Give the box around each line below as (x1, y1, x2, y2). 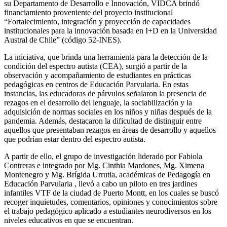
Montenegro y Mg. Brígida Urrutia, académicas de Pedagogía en (4, 170, 210, 179)
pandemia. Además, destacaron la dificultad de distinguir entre (4, 116, 202, 125)
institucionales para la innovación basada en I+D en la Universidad (4, 26, 217, 35)
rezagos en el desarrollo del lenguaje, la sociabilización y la (4, 98, 192, 107)
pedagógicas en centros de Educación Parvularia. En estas (4, 80, 188, 89)
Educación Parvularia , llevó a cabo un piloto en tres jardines (4, 179, 197, 188)
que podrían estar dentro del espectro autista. (4, 134, 147, 143)
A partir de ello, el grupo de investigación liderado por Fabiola (4, 152, 202, 161)
